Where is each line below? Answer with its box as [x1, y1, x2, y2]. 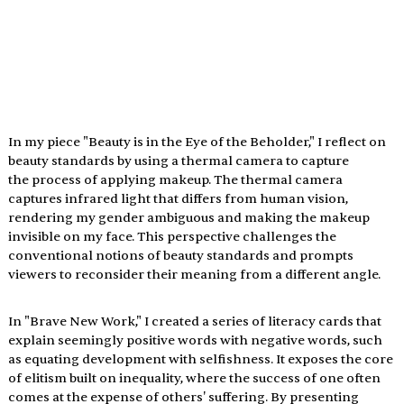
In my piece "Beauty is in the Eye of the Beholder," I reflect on [7, 134, 389, 151]
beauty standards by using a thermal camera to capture [7, 153, 352, 170]
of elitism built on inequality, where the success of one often [7, 371, 383, 387]
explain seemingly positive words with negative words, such [7, 333, 385, 349]
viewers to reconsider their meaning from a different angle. [7, 267, 381, 283]
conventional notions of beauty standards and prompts [7, 248, 356, 264]
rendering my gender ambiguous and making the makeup [7, 210, 372, 226]
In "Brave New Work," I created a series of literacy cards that [7, 314, 384, 330]
